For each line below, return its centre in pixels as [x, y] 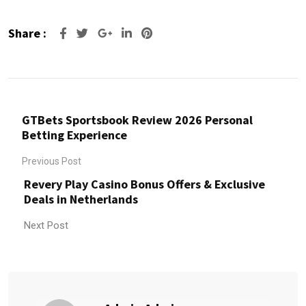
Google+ [136, 33]
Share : [27, 33]
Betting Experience [74, 135]
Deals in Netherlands [81, 199]
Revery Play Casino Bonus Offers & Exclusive [144, 184]
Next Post [46, 225]
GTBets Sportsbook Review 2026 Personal [137, 120]
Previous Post [52, 161]
